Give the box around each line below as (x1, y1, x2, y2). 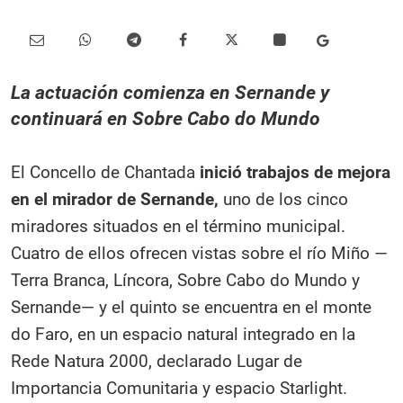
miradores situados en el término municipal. (11, 216, 345, 237)
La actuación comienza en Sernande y (11, 82, 329, 103)
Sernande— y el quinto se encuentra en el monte (11, 297, 372, 318)
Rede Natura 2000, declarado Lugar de (11, 351, 302, 372)
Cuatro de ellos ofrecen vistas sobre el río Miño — (11, 243, 388, 264)
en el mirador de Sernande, (11, 189, 223, 210)
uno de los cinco (223, 189, 348, 210)
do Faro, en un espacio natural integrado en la (11, 324, 355, 345)
